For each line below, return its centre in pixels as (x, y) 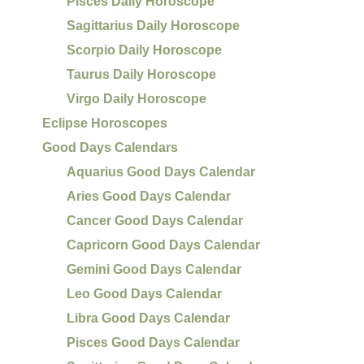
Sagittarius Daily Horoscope (154, 25)
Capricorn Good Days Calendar (164, 245)
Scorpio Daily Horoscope (145, 50)
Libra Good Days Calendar (149, 318)
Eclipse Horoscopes (105, 123)
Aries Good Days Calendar (149, 196)
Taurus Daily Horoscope (142, 74)
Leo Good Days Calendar (145, 293)
